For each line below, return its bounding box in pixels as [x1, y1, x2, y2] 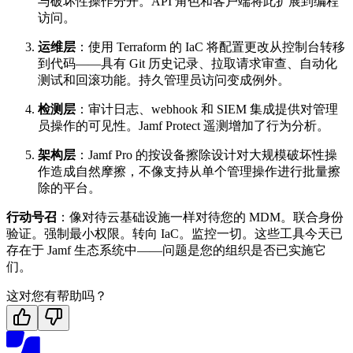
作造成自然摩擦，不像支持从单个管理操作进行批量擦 [38, 165, 340, 179]
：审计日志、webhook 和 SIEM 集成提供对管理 [76, 102, 338, 117]
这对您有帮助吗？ [6, 289, 107, 303]
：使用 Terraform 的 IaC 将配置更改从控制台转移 [76, 40, 345, 54]
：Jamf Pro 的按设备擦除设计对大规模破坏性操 [76, 148, 337, 162]
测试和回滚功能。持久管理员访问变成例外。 [38, 73, 290, 87]
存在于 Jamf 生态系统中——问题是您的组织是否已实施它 [6, 243, 326, 258]
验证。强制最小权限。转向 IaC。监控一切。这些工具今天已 [6, 227, 343, 241]
